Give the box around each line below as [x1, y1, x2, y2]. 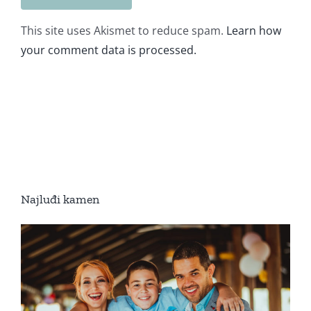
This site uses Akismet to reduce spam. [21, 22, 226, 38]
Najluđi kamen [21, 191, 99, 207]
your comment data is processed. [21, 42, 196, 58]
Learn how [226, 22, 281, 38]
